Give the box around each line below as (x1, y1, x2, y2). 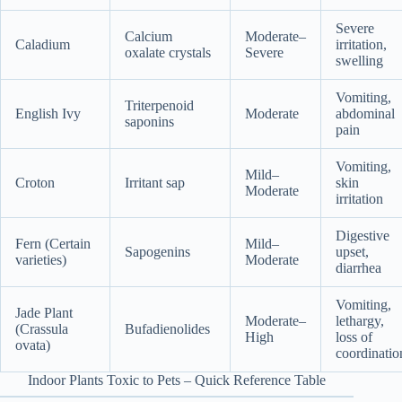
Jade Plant (15, 304, 73, 320)
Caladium (15, 36, 70, 52)
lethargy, (336, 312, 384, 328)
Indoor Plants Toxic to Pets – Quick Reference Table (28, 371, 327, 388)
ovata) (15, 336, 50, 353)
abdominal (336, 105, 395, 121)
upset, (336, 243, 369, 259)
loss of (336, 328, 372, 345)
